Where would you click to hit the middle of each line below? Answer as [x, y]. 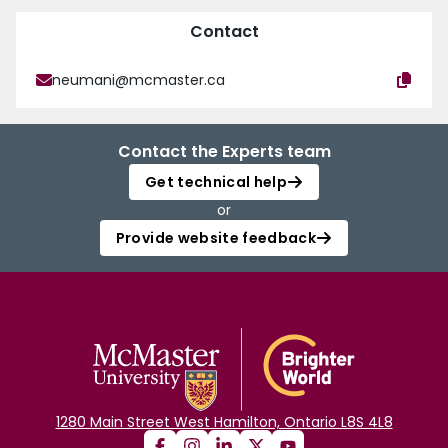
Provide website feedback [216, 238]
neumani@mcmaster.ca [138, 80]
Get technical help [216, 182]
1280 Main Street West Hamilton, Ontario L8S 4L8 [224, 422]
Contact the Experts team [224, 152]
